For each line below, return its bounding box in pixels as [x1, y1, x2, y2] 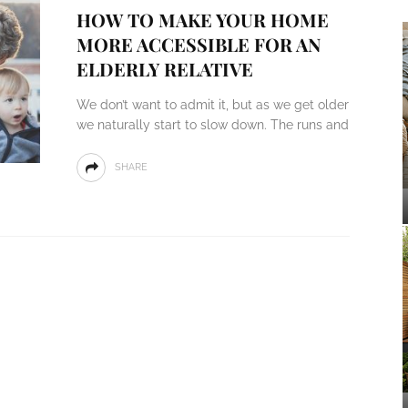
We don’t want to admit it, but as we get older [76, 97, 349, 112]
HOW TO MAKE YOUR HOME [76, 7, 329, 32]
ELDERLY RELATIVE [76, 56, 253, 81]
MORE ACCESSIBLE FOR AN [76, 32, 321, 56]
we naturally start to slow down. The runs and [76, 117, 349, 132]
